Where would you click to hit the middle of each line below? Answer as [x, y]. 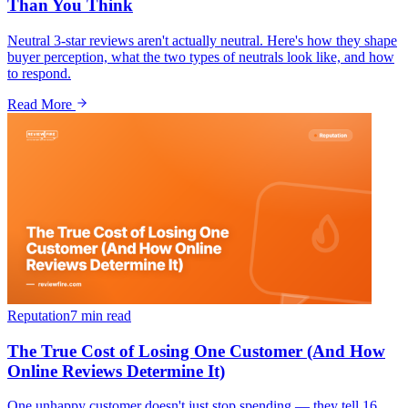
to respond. [39, 73]
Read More [41, 104]
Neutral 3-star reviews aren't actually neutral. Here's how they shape [202, 40]
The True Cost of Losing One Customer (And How [196, 351]
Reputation [39, 315]
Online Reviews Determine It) [116, 371]
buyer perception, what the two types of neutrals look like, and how [201, 56]
